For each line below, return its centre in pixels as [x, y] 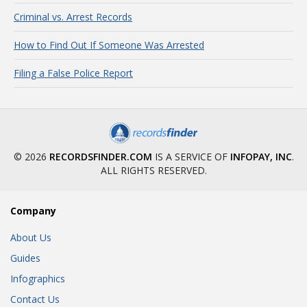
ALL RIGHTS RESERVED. [153, 170]
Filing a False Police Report [73, 73]
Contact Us [35, 299]
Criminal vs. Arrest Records [73, 17]
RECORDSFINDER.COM [100, 157]
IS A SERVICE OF [191, 157]
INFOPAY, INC [261, 157]
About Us [31, 237]
